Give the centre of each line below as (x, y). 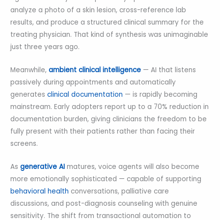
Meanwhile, (29, 70)
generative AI (43, 166)
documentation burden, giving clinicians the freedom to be (109, 119)
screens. (24, 143)
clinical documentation (84, 94)
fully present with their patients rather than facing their (103, 131)
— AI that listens (169, 70)
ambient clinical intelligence (95, 70)
